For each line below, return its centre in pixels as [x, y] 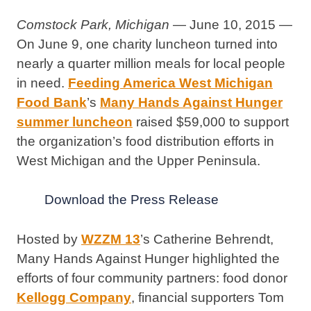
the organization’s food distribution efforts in [145, 141]
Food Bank [52, 102]
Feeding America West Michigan [170, 83]
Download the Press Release [132, 200]
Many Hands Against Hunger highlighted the [148, 259]
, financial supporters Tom [208, 298]
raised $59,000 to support [211, 121]
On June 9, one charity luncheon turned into [147, 44]
